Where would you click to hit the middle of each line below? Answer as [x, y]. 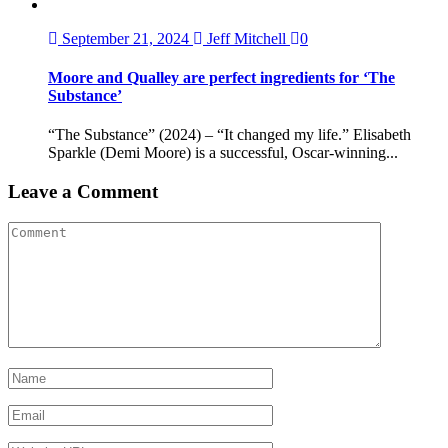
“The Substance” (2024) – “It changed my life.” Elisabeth [229, 135]
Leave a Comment [83, 191]
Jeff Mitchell [246, 38]
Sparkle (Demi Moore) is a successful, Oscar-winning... [223, 153]
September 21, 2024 [125, 38]
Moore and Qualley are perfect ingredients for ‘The [221, 77]
